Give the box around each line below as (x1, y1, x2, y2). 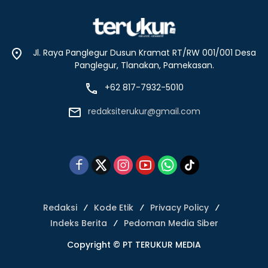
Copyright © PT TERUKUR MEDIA (67, 239, 201, 251)
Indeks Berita (50, 217, 107, 230)
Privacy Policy (150, 202, 209, 214)
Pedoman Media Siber (123, 217, 218, 230)
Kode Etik (93, 202, 133, 214)
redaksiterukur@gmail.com (88, 105, 200, 118)
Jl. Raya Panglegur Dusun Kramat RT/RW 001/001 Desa (32, 47, 256, 59)
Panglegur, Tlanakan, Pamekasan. (74, 59, 214, 72)
